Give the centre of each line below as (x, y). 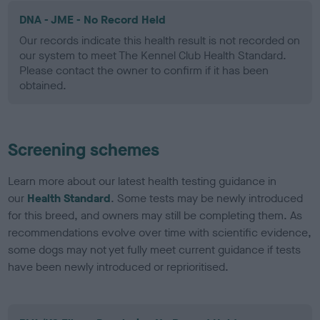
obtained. (43, 85)
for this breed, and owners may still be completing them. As (155, 215)
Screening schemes (84, 150)
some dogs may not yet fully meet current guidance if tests (155, 249)
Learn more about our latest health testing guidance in (142, 181)
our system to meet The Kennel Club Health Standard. (153, 55)
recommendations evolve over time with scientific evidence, (160, 232)
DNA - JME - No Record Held (93, 19)
